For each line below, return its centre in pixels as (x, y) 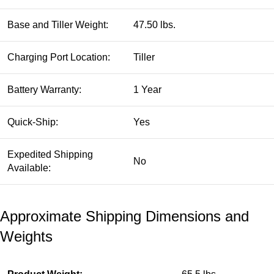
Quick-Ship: (33, 122)
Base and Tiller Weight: (58, 24)
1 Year (147, 89)
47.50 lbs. (154, 24)
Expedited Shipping (50, 154)
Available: (29, 168)
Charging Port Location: (59, 57)
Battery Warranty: (44, 89)
